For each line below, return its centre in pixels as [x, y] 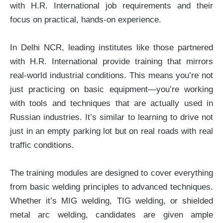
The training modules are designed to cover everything [111, 173]
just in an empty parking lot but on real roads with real [111, 131]
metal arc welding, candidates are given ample [111, 215]
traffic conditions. [42, 145]
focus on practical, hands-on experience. [86, 20]
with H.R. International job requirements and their [111, 6]
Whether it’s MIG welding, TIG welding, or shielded [111, 201]
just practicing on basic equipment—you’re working [111, 90]
